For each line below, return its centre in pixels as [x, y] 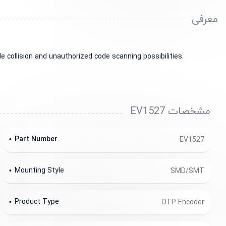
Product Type [37, 202]
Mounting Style [39, 171]
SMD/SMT [187, 171]
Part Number [36, 139]
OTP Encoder [183, 202]
